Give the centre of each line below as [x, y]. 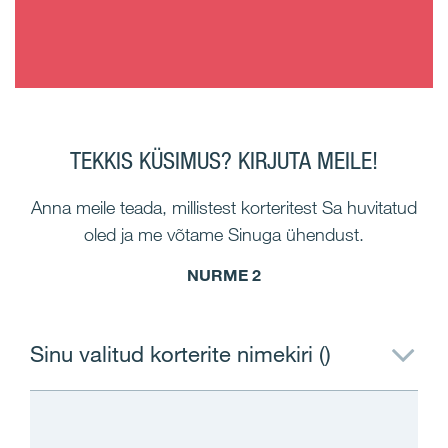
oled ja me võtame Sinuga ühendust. [224, 233]
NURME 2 [224, 274]
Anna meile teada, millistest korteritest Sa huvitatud [224, 206]
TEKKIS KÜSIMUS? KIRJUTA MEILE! [224, 160]
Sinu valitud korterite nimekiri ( [177, 353]
